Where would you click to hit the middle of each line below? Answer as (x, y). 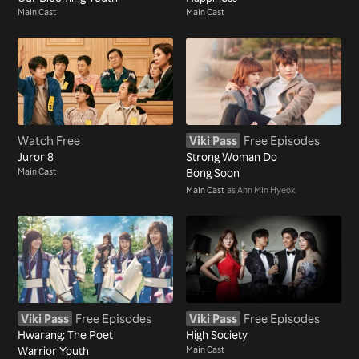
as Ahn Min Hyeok (261, 190)
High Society (217, 335)
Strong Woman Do (232, 157)
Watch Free (49, 140)
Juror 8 (36, 157)
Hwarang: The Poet (66, 335)
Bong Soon (213, 173)
